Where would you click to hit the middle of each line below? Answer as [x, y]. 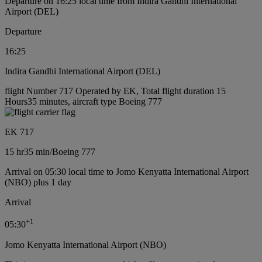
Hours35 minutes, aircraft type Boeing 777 [83, 102]
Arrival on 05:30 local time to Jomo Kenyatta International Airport [127, 172]
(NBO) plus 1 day [38, 182]
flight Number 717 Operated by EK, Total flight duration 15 [115, 91]
